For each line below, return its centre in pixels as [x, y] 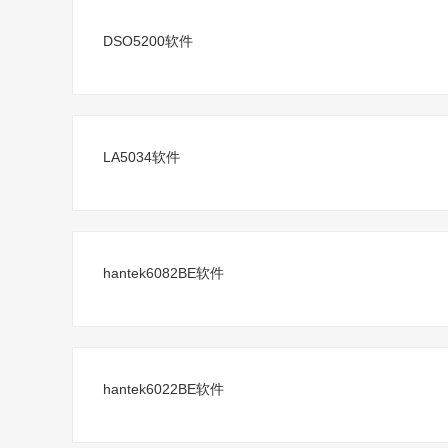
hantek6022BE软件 [163, 389]
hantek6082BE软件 [163, 273]
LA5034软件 [141, 157]
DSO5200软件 [148, 41]
